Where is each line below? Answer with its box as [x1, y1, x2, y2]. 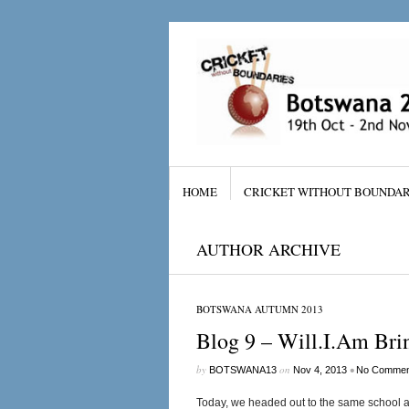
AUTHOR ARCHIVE [195, 238, 341, 260]
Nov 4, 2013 [292, 364, 347, 375]
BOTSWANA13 [208, 364, 277, 375]
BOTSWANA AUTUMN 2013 [195, 302, 323, 316]
